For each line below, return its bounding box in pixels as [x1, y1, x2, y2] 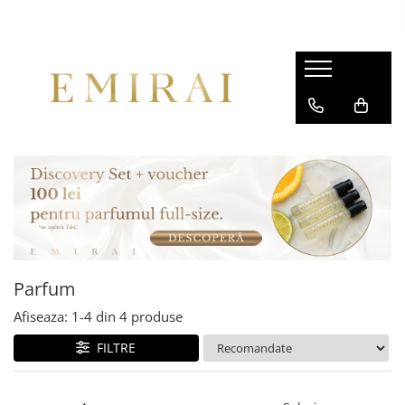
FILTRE [89, 339, 137, 357]
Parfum [14, 276, 76, 302]
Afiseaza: [14, 307, 68, 326]
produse [131, 307, 183, 326]
